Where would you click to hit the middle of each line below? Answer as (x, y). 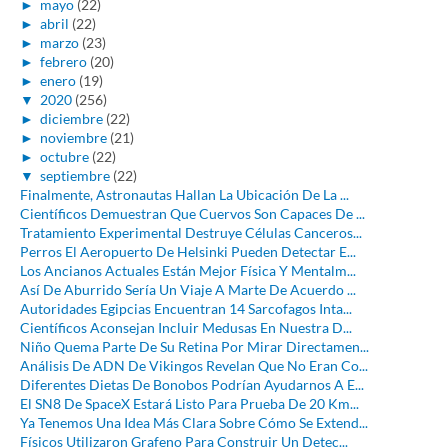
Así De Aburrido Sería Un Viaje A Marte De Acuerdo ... (188, 289)
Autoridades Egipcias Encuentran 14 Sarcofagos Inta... (186, 308)
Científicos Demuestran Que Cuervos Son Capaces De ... (192, 213)
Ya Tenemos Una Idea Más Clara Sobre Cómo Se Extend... (194, 422)
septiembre (75, 175)
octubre (64, 156)
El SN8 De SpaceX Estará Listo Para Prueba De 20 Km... (189, 403)
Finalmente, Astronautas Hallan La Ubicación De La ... (184, 194)
